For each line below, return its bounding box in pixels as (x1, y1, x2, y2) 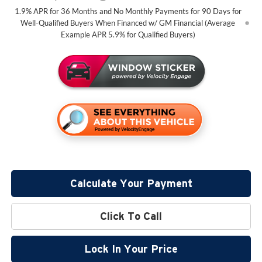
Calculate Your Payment (70, 178, 192, 189)
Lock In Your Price (84, 243, 178, 255)
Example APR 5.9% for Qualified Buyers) (60, 30, 195, 40)
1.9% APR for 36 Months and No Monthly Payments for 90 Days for (14, 6, 242, 16)
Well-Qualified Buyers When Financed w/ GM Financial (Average (20, 18, 236, 28)
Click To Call (100, 211, 162, 222)
